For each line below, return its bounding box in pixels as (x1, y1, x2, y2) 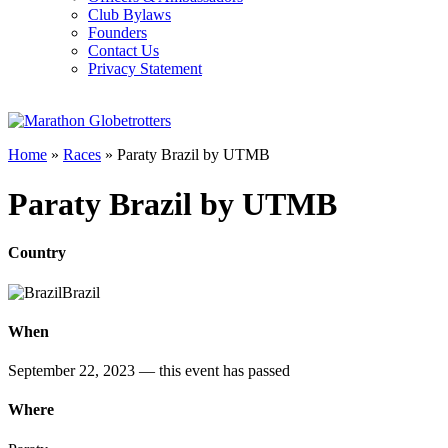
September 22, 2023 (8, 362, 139, 380)
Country (8, 244, 66, 262)
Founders (88, 24, 147, 42)
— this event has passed (139, 362, 290, 380)
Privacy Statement (88, 60, 202, 78)
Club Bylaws (88, 6, 171, 24)
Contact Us (88, 42, 159, 60)
